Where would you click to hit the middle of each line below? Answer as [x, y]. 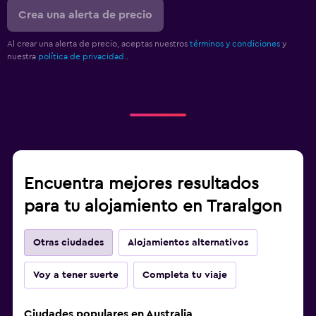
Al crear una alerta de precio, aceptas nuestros [98, 43]
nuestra [23, 56]
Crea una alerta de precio [85, 14]
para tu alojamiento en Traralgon [153, 206]
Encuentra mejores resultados [141, 184]
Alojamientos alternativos [188, 242]
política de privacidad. [82, 56]
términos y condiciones [235, 43]
